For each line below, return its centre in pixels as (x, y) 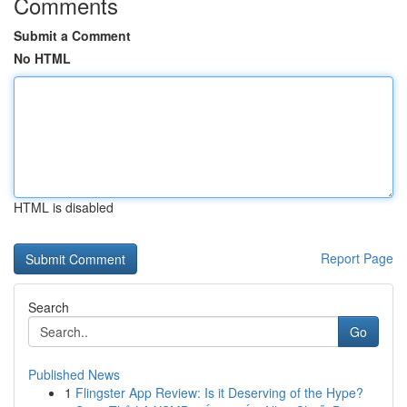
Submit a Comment (72, 35)
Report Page (357, 258)
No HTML (42, 58)
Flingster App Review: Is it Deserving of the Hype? (219, 392)
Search (49, 307)
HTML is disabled (64, 207)
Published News (74, 374)
